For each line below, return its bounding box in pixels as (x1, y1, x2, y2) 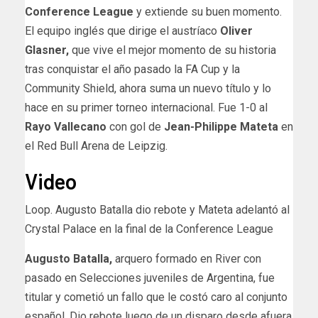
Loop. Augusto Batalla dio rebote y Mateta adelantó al (25, 202, 290, 216)
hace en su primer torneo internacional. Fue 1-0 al (25, 100, 268, 114)
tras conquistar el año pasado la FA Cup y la (25, 62, 240, 76)
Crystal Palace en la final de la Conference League (25, 221, 273, 236)
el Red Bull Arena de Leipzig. (25, 138, 168, 153)
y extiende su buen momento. (133, 4, 282, 18)
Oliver (220, 23, 253, 38)
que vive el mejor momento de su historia (69, 43, 276, 57)
